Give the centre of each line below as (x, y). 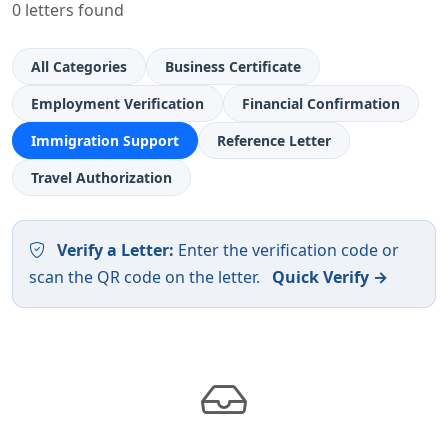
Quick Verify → (330, 276)
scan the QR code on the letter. (146, 276)
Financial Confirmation (321, 103)
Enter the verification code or (286, 249)
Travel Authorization (101, 177)
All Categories (79, 66)
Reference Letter (274, 140)
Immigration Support (105, 140)
